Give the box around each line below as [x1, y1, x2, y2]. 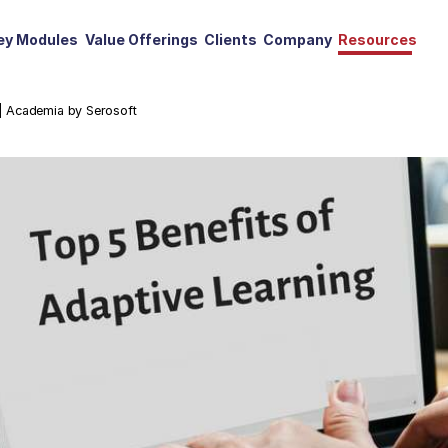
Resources [338, 30, 418, 48]
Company [263, 30, 333, 48]
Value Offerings [84, 30, 198, 48]
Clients [203, 30, 257, 48]
